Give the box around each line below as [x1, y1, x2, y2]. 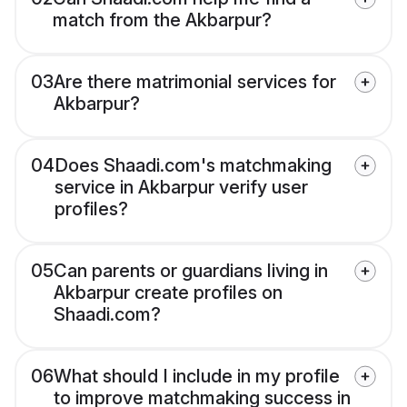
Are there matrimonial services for [54, 71, 336, 94]
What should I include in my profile [54, 365, 340, 388]
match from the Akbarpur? [53, 9, 272, 32]
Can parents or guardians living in [54, 260, 328, 283]
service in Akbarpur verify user [55, 176, 308, 199]
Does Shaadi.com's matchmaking [55, 154, 332, 177]
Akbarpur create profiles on [54, 282, 283, 304]
